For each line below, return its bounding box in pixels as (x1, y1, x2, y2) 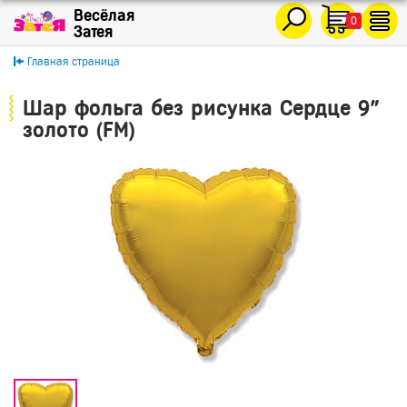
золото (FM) (23, 119, 135, 141)
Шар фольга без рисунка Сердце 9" (23, 97, 379, 119)
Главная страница (27, 55, 120, 67)
